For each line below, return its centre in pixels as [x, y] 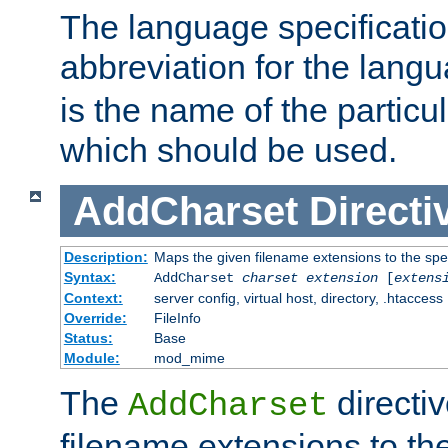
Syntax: [89, 277]
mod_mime [189, 358]
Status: [88, 338]
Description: [105, 257]
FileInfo [177, 318]
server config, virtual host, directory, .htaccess [298, 298]
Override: [95, 318]
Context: [93, 298]
